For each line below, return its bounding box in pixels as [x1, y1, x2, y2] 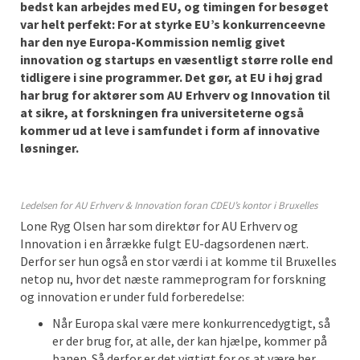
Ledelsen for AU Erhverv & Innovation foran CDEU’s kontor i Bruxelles [20, 198, 317, 212]
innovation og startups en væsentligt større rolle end [20, 51, 333, 67]
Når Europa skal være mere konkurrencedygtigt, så [52, 315, 330, 331]
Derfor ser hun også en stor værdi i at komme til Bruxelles [20, 253, 337, 269]
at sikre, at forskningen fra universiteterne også [20, 104, 304, 121]
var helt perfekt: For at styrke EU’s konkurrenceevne [20, 16, 325, 32]
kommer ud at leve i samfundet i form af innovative [20, 122, 320, 138]
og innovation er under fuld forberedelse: [20, 288, 244, 305]
